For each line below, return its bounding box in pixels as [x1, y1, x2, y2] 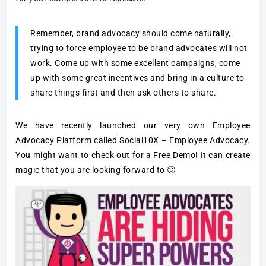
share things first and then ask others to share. [30, 88, 217, 98]
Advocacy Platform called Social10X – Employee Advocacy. [15, 135, 251, 145]
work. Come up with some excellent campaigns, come [30, 58, 240, 68]
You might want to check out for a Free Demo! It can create [15, 150, 251, 160]
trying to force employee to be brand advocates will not [30, 43, 248, 53]
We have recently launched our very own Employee [15, 121, 251, 131]
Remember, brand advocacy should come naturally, [30, 28, 231, 39]
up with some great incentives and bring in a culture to [30, 73, 245, 83]
